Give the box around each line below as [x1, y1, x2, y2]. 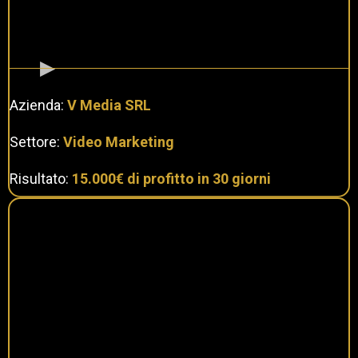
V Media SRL [67, 97, 151, 113]
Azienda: [10, 97, 67, 113]
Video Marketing [60, 133, 174, 150]
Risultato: [10, 170, 72, 187]
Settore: [10, 133, 60, 150]
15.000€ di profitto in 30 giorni [72, 170, 271, 187]
